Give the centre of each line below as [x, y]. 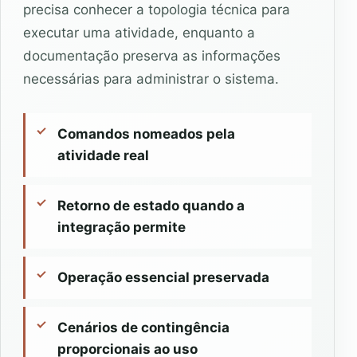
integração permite [122, 228]
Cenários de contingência [143, 328]
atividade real [103, 156]
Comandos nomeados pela [146, 134]
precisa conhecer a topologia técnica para [157, 10]
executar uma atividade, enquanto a [139, 33]
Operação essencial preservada [163, 278]
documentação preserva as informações [152, 56]
